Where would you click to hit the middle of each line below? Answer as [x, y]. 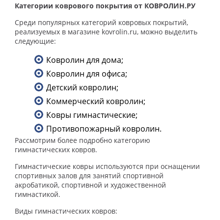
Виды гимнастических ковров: [66, 211]
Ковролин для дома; [85, 60]
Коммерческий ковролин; [96, 101]
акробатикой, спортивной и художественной [90, 185]
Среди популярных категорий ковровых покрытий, [101, 23]
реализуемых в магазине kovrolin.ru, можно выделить [106, 32]
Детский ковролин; [82, 88]
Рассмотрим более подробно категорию [82, 140]
